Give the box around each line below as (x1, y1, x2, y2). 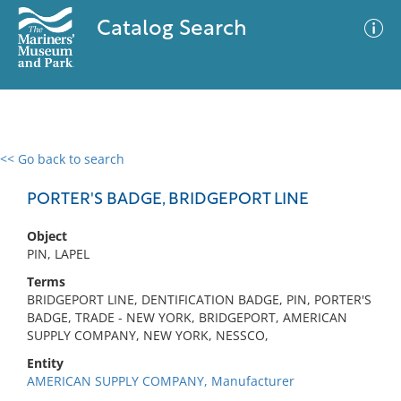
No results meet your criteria (111, 260, 284, 277)
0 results (13, 161, 65, 178)
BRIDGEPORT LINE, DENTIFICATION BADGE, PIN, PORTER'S (27, 291, 371, 308)
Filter (346, 169, 376, 183)
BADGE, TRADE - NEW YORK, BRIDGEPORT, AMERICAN (27, 309, 347, 326)
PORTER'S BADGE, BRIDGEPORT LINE (27, 192, 309, 209)
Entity (27, 354, 64, 371)
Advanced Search (213, 166, 317, 183)
